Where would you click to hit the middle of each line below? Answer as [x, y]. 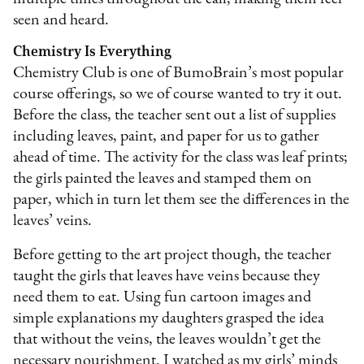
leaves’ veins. [53, 221]
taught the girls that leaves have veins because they [167, 277]
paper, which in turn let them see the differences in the [182, 200]
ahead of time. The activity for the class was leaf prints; [181, 158]
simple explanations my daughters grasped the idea [169, 319]
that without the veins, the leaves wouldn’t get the [167, 340]
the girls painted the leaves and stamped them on [163, 179]
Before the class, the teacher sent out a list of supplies [175, 116]
